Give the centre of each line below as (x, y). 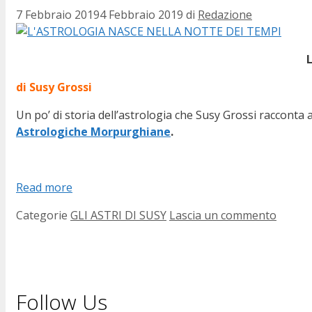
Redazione (225, 15)
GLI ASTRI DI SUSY (118, 216)
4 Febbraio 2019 (141, 15)
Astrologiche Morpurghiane (93, 132)
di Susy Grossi (54, 87)
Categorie (43, 216)
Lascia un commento (223, 216)
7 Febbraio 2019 (58, 15)
